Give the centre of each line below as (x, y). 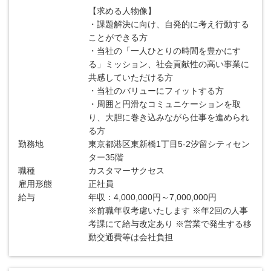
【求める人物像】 (122, 11)
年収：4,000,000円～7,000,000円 (153, 197)
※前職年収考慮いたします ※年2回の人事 (168, 211)
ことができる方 (118, 38)
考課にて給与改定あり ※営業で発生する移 (170, 224)
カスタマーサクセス (127, 171)
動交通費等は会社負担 (131, 237)
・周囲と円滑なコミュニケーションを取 (165, 104)
